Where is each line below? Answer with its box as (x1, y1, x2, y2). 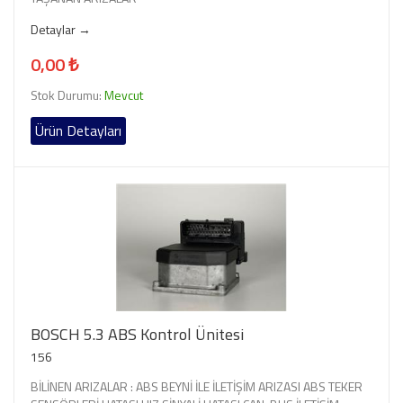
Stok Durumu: (31, 85, 104, 104)
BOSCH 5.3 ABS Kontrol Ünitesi (31, 321, 244, 346)
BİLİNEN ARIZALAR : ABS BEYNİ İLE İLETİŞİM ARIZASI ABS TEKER (31, 376, 363, 396)
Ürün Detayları (35, 119, 121, 141)
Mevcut (104, 85, 143, 104)
